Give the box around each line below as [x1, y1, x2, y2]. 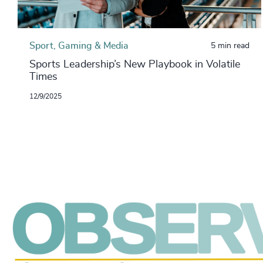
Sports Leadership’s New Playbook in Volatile [29, 59, 240, 70]
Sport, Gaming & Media [29, 41, 129, 50]
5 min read [210, 41, 249, 50]
